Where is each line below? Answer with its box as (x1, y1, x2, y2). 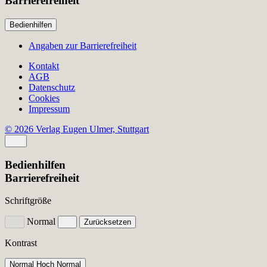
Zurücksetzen (84, 218, 132, 227)
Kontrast (5, 238, 37, 249)
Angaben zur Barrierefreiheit (29, 40, 136, 51)
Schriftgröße (5, 195, 51, 206)
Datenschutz (29, 82, 75, 92)
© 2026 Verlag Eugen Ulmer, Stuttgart (5, 123, 149, 134)
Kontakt (29, 60, 59, 71)
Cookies (29, 92, 60, 103)
